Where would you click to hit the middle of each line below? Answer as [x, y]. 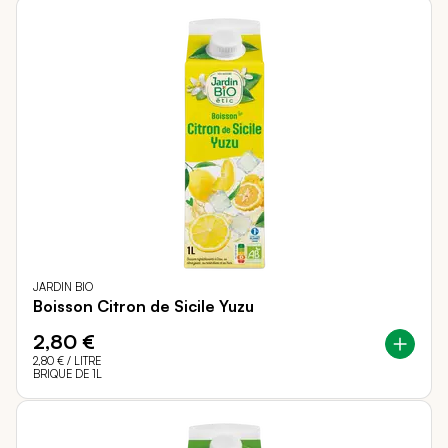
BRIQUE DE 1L [67, 374]
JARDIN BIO [63, 287]
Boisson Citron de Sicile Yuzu [143, 306]
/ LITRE [82, 361]
